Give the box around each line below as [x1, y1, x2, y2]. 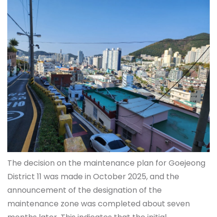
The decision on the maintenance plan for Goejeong [7, 157, 205, 169]
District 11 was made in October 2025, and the [7, 170, 179, 182]
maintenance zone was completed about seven [7, 198, 190, 209]
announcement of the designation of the [7, 184, 162, 196]
